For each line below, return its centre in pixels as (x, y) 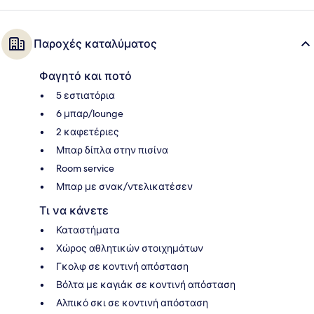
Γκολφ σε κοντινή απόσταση (122, 267)
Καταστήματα (88, 230)
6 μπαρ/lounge (90, 114)
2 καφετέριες (88, 132)
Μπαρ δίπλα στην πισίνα (112, 150)
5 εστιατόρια (86, 96)
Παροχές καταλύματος (95, 44)
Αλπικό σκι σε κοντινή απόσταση (132, 303)
